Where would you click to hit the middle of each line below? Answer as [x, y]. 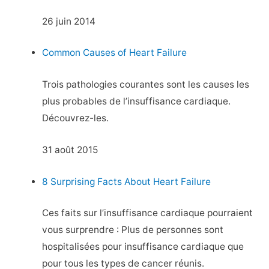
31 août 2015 [70, 150]
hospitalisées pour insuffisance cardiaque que [143, 247]
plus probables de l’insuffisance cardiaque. [137, 101]
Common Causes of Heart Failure [115, 53]
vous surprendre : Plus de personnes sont [133, 230]
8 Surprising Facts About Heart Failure [127, 181]
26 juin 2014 [69, 21]
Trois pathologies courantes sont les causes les [146, 85]
